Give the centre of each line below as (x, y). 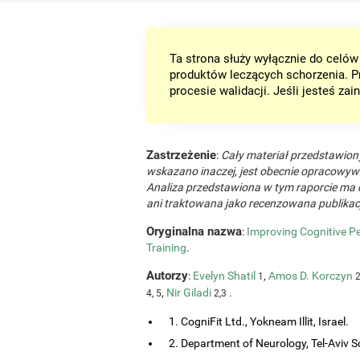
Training (166, 247)
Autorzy (167, 275)
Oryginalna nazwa (194, 231)
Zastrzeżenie (181, 155)
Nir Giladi (189, 292)
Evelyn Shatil (224, 275)
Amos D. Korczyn (311, 275)
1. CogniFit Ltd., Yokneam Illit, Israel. (259, 321)
